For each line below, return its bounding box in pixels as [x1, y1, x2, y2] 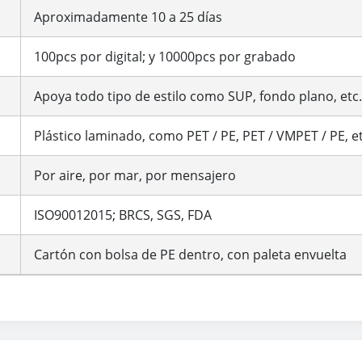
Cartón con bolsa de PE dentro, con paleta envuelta [34, 245, 347, 263]
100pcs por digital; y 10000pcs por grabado [34, 47, 296, 65]
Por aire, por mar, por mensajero [34, 166, 236, 184]
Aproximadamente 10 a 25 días [34, 7, 222, 26]
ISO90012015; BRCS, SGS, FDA [34, 205, 212, 224]
